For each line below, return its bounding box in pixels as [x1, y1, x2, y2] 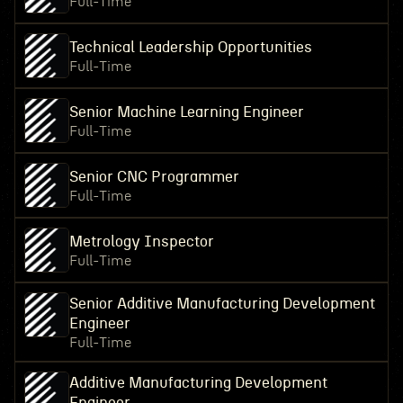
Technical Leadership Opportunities [68, 40, 312, 55]
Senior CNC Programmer [68, 169, 239, 184]
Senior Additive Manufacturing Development [68, 296, 375, 311]
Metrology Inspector [68, 234, 214, 249]
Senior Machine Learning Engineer [68, 104, 304, 120]
